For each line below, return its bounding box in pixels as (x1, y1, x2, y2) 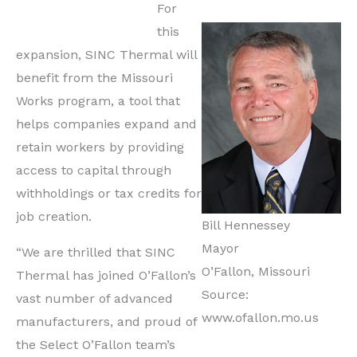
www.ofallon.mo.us (202, 310, 319, 326)
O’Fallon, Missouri (202, 264, 310, 280)
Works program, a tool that (16, 93, 180, 109)
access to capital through (16, 163, 171, 178)
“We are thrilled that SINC (16, 245, 175, 261)
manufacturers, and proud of (16, 314, 197, 330)
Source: (202, 287, 249, 303)
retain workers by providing (16, 139, 184, 155)
